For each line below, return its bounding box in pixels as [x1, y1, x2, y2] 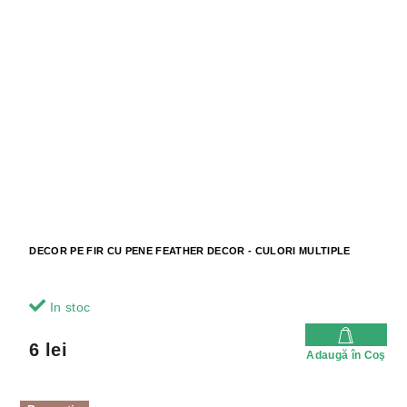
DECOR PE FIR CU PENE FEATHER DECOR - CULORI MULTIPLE [29, 244, 351, 256]
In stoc [45, 299, 91, 314]
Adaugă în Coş [306, 348, 386, 362]
